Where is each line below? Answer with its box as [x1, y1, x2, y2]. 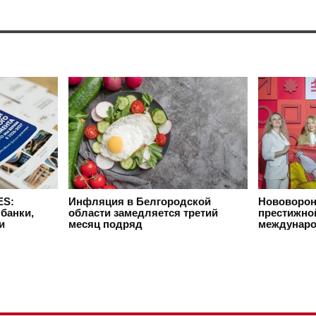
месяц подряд [68, 218, 142, 230]
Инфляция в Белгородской [68, 195, 211, 207]
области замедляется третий [68, 207, 218, 219]
